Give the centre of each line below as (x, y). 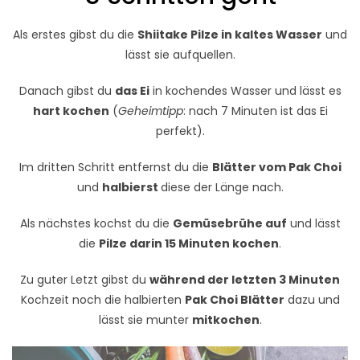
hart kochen (71, 111)
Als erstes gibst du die (75, 35)
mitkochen (225, 320)
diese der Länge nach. (222, 187)
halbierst (131, 187)
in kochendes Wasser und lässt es (245, 91)
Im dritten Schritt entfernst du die (115, 167)
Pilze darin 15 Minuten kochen (189, 243)
